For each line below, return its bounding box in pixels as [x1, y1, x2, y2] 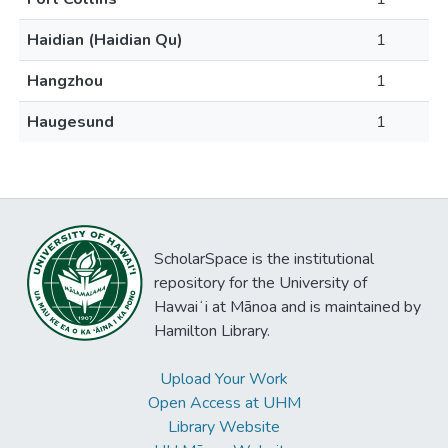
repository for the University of [154, 272, 367, 294]
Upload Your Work [160, 368, 288, 390]
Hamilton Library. [154, 320, 270, 342]
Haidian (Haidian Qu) [27, 29, 183, 51]
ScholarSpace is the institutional [154, 248, 374, 270]
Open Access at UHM [147, 392, 301, 414]
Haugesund [27, 111, 114, 133]
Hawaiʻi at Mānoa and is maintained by [154, 296, 421, 318]
